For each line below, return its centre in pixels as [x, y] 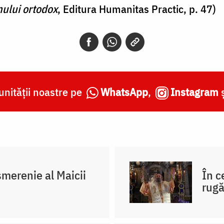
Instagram [194, 92]
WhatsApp [124, 92]
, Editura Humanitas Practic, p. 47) [137, 9]
